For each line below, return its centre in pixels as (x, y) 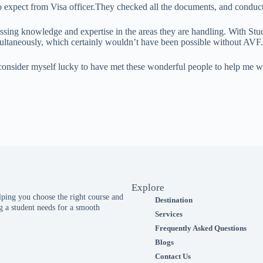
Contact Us (173, 256)
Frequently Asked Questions (201, 228)
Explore (148, 188)
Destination (174, 200)
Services (169, 214)
